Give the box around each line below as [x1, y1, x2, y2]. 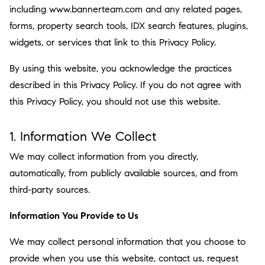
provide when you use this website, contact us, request [9, 253, 238, 264]
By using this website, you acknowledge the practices [9, 63, 232, 74]
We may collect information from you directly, [9, 151, 198, 162]
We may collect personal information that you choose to [9, 236, 245, 247]
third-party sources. [9, 184, 90, 195]
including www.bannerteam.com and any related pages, [9, 4, 242, 15]
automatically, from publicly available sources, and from [9, 167, 238, 179]
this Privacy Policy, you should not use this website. [9, 96, 220, 107]
